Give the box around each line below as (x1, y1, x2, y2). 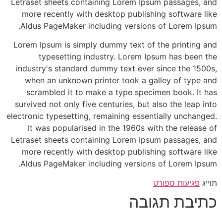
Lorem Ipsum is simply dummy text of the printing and (13, 40, 217, 50)
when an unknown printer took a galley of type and (25, 75, 217, 86)
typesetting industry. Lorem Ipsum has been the (39, 52, 217, 62)
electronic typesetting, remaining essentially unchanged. (6, 111, 217, 121)
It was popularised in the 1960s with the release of (28, 123, 217, 133)
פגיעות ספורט (153, 177, 200, 188)
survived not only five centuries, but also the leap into (15, 99, 217, 110)
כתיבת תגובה (129, 192, 217, 212)
